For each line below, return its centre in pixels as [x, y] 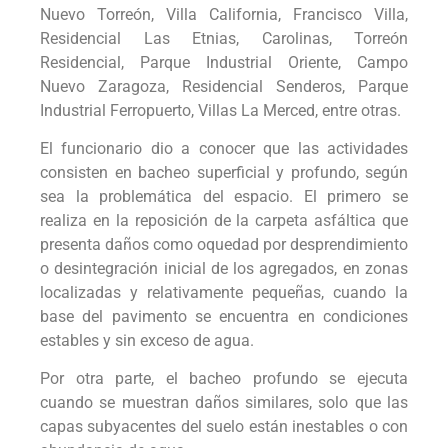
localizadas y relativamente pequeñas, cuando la [224, 292]
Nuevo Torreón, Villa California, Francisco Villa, [224, 14]
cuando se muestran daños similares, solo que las [224, 403]
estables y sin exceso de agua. [147, 340]
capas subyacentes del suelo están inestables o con [224, 427]
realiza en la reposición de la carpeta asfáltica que [224, 220]
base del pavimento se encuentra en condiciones [224, 316]
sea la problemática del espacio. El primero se [224, 196]
